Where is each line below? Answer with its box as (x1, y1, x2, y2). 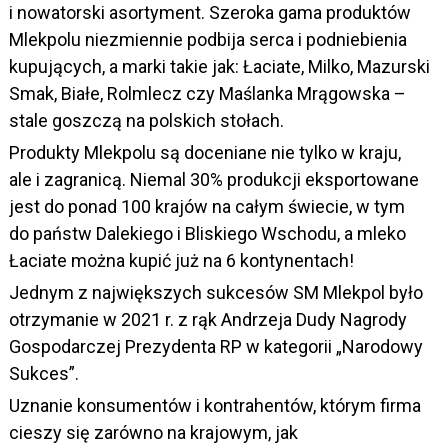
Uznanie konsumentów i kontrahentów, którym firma (8, 395, 421, 417)
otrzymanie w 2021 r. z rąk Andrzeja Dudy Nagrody (8, 309, 407, 331)
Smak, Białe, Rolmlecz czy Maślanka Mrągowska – (8, 83, 406, 105)
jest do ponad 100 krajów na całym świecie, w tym (8, 196, 405, 218)
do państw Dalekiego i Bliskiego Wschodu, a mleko (8, 223, 406, 245)
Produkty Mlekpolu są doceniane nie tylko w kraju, (8, 142, 401, 164)
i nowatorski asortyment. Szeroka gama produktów (8, 2, 411, 24)
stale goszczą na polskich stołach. (8, 110, 284, 132)
